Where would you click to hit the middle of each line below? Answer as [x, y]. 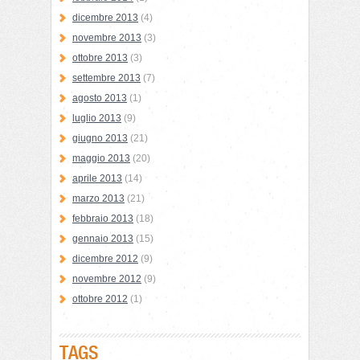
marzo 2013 [98, 198]
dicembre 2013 [105, 18]
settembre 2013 [106, 78]
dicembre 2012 [105, 259]
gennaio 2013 [103, 239]
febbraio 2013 [103, 219]
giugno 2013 [100, 138]
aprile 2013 [97, 178]
